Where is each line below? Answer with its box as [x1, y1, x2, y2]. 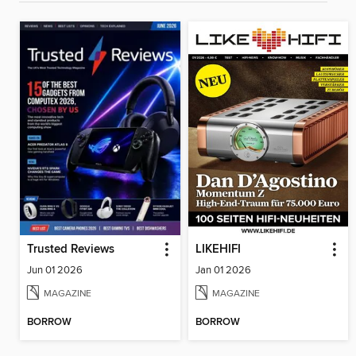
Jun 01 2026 [27, 263, 83, 277]
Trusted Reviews [27, 242, 114, 257]
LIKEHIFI [195, 242, 241, 257]
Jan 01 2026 [195, 263, 251, 277]
